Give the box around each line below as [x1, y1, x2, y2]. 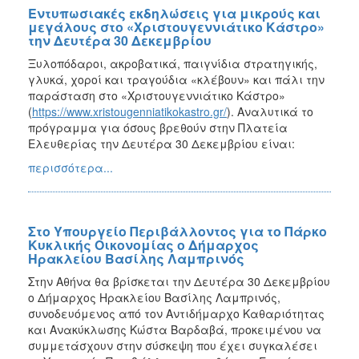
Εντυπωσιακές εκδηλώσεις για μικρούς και [28, 3, 321, 22]
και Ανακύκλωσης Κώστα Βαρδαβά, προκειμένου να [28, 321, 321, 337]
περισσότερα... [28, 159, 113, 175]
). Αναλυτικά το [227, 103, 313, 119]
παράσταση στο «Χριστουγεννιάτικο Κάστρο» [28, 87, 285, 103]
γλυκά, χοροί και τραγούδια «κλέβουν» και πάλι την [28, 71, 325, 87]
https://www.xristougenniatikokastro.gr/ [32, 103, 227, 119]
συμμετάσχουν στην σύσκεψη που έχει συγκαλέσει [28, 337, 317, 353]
